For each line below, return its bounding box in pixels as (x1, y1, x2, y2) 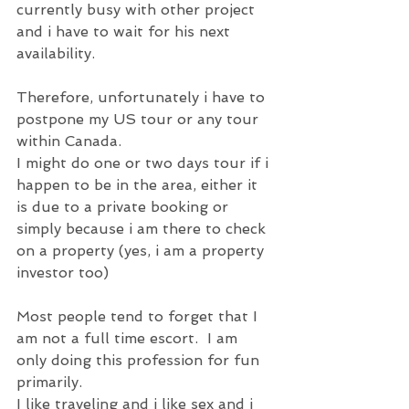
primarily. (16, 373, 82, 391)
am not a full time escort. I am (16, 330, 242, 347)
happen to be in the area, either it (16, 176, 262, 194)
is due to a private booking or (16, 198, 233, 215)
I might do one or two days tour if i (16, 154, 273, 172)
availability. (16, 45, 104, 62)
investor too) (16, 264, 109, 281)
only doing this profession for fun (16, 351, 264, 369)
